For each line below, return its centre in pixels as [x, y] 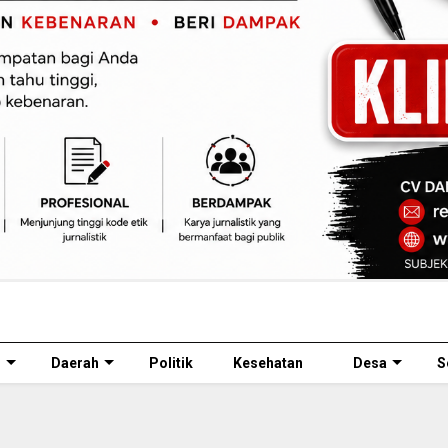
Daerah [75, 362]
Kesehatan [268, 362]
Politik [171, 362]
